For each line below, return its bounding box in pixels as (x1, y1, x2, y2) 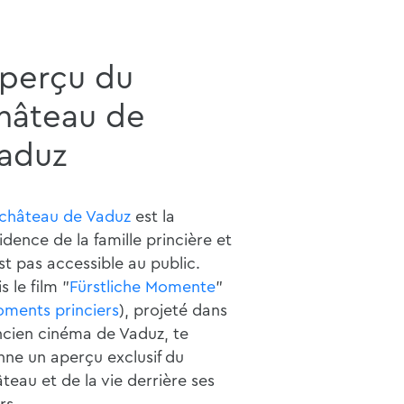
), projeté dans (118, 301, 227, 318)
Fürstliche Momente (69, 278, 216, 295)
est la (130, 207, 175, 225)
